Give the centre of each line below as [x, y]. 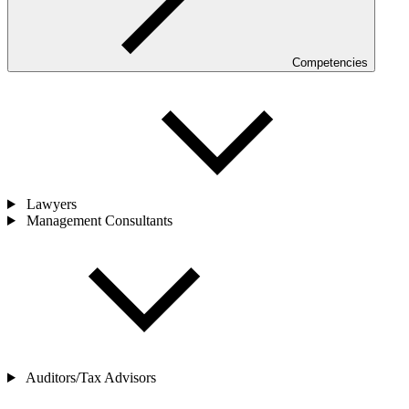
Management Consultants [97, 220]
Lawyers [51, 204]
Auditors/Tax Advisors [89, 378]
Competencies [330, 63]
